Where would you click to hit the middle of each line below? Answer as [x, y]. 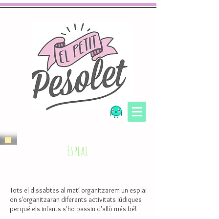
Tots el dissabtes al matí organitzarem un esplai [78, 190]
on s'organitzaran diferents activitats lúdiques [76, 199]
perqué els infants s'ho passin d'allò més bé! [73, 209]
